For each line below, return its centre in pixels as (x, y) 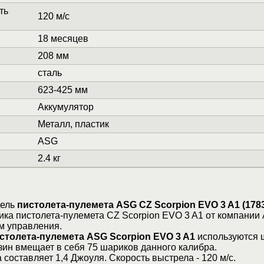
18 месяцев (63, 39)
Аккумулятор (65, 107)
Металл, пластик (73, 124)
